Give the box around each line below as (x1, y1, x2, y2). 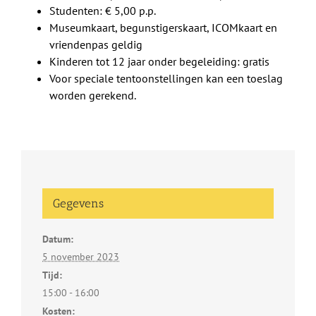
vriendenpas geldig (49, 37, 142, 52)
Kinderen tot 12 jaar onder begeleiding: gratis (49, 54, 269, 69)
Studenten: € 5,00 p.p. (49, 4, 156, 18)
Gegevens (53, 196, 104, 211)
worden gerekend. (49, 88, 136, 103)
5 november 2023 (42, 250, 119, 264)
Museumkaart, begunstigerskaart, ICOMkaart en (49, 20, 277, 35)
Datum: (42, 233, 73, 246)
